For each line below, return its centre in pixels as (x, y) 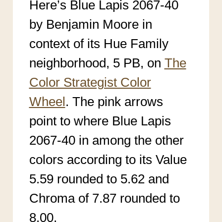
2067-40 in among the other (106, 140)
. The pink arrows (114, 101)
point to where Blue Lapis (100, 121)
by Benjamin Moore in (90, 24)
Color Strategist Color (90, 82)
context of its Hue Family (99, 43)
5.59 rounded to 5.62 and (99, 179)
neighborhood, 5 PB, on (97, 63)
